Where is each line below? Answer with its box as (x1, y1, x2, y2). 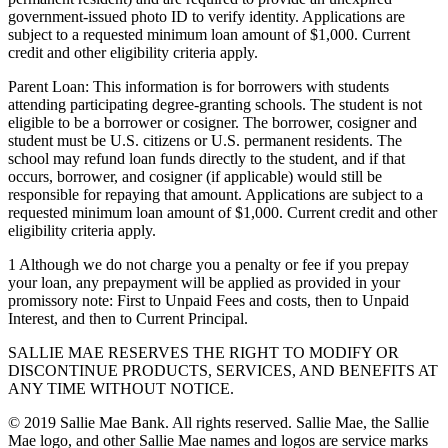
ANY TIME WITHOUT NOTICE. (8, 380, 234, 398)
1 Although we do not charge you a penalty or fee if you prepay (8, 256, 409, 274)
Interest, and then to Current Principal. (8, 310, 248, 328)
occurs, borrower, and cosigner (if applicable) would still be (8, 168, 382, 186)
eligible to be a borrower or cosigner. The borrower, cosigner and (8, 114, 417, 132)
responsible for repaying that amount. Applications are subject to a (8, 186, 423, 204)
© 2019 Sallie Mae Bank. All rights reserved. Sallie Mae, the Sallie (8, 414, 429, 432)
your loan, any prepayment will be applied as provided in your (8, 274, 400, 292)
